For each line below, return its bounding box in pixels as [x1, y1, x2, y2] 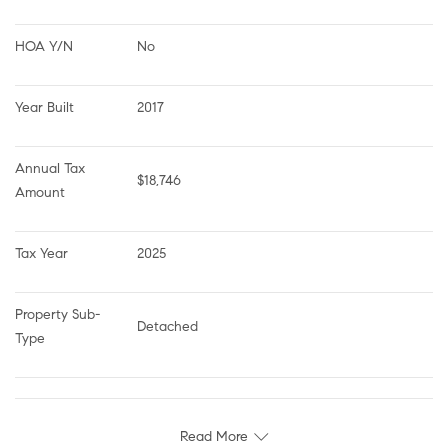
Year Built [15, 98, 74, 116]
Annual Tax [15, 159, 89, 177]
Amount [15, 183, 65, 201]
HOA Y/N [15, 37, 73, 55]
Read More [180, 427, 248, 445]
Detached [137, 317, 198, 335]
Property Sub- [15, 305, 100, 323]
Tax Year [15, 244, 68, 262]
